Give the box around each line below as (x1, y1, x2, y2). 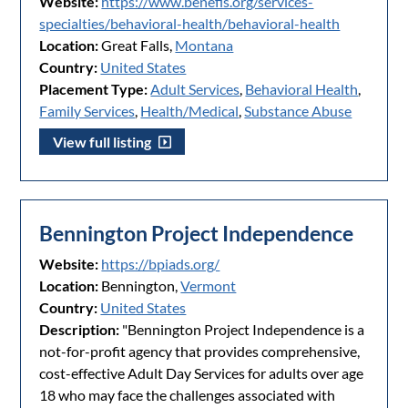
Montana (175, 36, 234, 55)
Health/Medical (140, 102, 240, 120)
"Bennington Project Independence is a (119, 321, 365, 339)
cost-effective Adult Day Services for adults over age (39, 364, 364, 382)
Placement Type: (39, 80, 148, 98)
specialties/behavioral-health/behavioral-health (39, 15, 341, 33)
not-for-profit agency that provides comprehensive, (39, 342, 361, 361)
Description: (39, 321, 120, 339)
